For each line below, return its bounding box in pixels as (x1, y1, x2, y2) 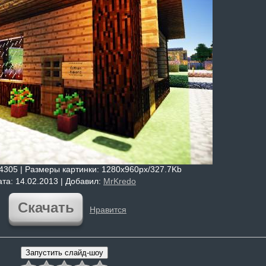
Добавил (65, 176, 99, 186)
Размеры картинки (25, 164, 97, 174)
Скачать (17, 199, 74, 216)
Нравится (89, 205, 126, 214)
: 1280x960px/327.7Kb (97, 164, 182, 174)
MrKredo (103, 176, 136, 186)
